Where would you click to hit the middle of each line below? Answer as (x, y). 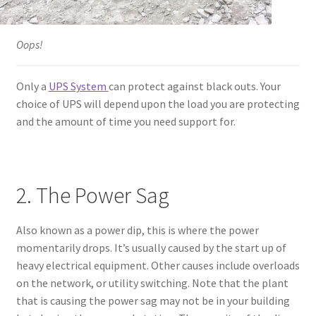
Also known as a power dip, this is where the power (137, 230)
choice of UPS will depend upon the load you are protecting (158, 103)
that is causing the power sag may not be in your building (153, 300)
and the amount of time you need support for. (126, 121)
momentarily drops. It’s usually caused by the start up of (151, 247)
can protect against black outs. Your (194, 86)
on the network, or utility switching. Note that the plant (152, 282)
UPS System (78, 86)
